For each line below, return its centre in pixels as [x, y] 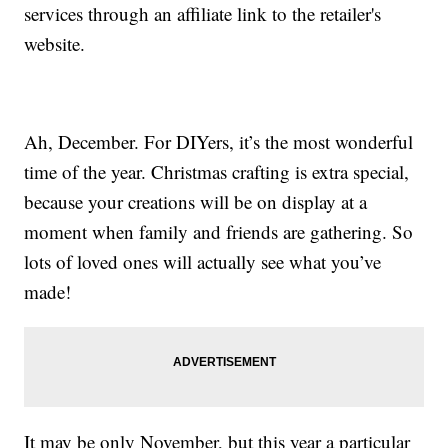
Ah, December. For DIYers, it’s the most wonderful [219, 142]
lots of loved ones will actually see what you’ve [203, 262]
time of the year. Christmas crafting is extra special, [217, 172]
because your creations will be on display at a [196, 202]
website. [55, 44]
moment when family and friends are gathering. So [219, 232]
